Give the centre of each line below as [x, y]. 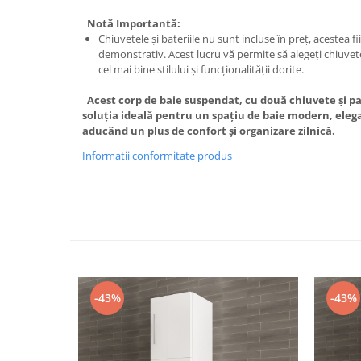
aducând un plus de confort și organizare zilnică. [209, 130]
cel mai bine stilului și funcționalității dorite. [201, 69]
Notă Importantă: [131, 23]
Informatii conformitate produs [157, 155]
